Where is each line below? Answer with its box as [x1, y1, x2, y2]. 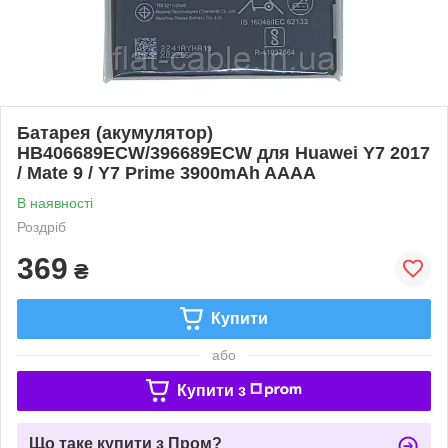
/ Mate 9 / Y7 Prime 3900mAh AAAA [17, 162, 316, 183]
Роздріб [17, 218, 66, 235]
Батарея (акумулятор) [17, 122, 213, 143]
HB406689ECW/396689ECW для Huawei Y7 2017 [17, 142, 430, 163]
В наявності [17, 194, 93, 211]
